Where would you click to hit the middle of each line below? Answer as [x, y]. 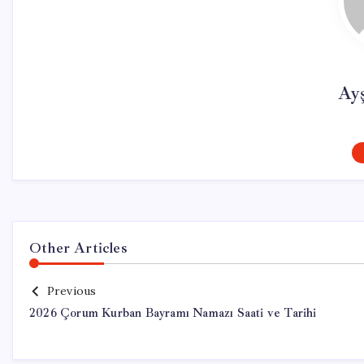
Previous [71, 291]
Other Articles [78, 248]
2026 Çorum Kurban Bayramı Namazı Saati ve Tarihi [173, 313]
